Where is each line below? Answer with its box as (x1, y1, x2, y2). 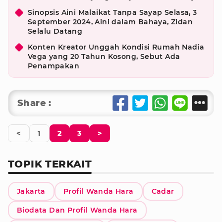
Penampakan (28, 61, 80, 70)
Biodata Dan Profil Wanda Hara (17, 206, 138, 215)
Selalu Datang (28, 27, 83, 36)
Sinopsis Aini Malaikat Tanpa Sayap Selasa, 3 (28, 8, 197, 17)
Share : (17, 98, 52, 109)
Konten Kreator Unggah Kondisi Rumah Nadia (28, 43, 205, 52)
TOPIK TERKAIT (8, 158, 92, 170)
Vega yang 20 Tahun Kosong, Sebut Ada (28, 52, 180, 61)
